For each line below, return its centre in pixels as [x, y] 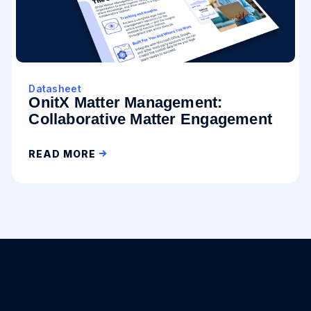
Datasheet [55, 89]
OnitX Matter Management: [126, 102]
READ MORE [62, 154]
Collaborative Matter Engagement [151, 119]
